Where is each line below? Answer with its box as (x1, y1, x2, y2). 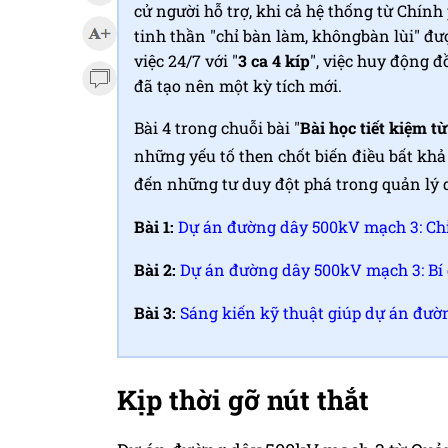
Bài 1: (134, 216, 178, 237)
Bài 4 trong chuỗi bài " (134, 117, 300, 138)
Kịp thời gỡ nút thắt (117, 382, 369, 417)
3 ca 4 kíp (238, 50, 310, 71)
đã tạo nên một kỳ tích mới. (134, 75, 342, 96)
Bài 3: (134, 302, 180, 323)
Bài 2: (134, 259, 180, 280)
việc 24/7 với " (134, 50, 238, 71)
